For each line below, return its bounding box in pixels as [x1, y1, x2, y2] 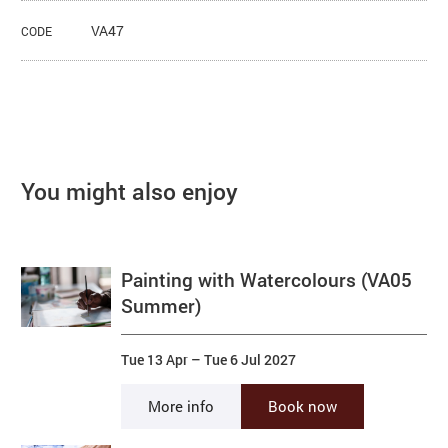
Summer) [121, 293, 203, 319]
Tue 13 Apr [121, 350, 189, 370]
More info [148, 396, 215, 417]
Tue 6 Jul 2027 [204, 350, 297, 370]
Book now [268, 396, 338, 417]
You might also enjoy [21, 176, 239, 207]
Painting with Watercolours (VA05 [121, 267, 413, 293]
